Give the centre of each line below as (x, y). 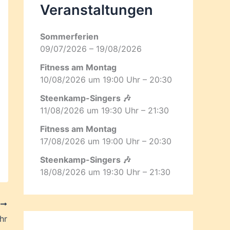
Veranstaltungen (97, 10)
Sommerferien (69, 36)
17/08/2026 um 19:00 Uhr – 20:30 (106, 141)
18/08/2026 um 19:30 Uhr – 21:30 (105, 172)
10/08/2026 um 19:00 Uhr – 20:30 (106, 79)
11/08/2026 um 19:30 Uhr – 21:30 (104, 110)
